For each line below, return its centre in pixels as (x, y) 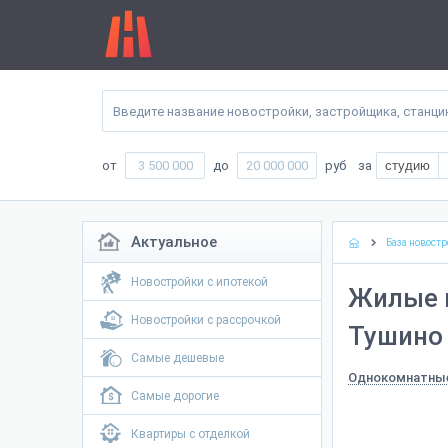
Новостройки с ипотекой (199, 282)
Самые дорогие (175, 396)
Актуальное (174, 242)
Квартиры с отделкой (190, 434)
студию (407, 166)
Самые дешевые (177, 358)
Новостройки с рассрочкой (206, 320)
